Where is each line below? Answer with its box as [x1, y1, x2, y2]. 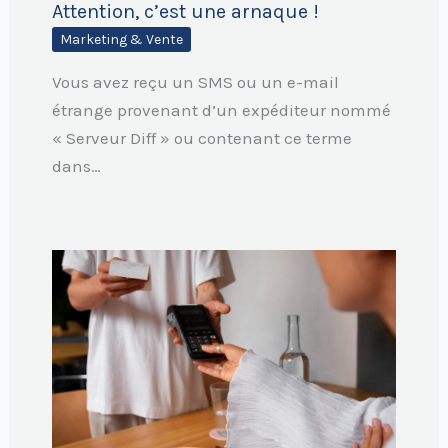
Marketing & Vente [59, 30, 183, 48]
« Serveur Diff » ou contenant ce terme [51, 127, 352, 148]
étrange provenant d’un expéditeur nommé [51, 99, 391, 120]
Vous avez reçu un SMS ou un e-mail [51, 71, 339, 92]
